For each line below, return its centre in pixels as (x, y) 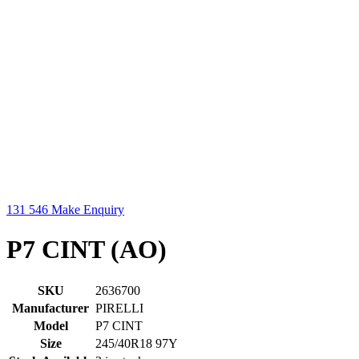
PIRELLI (119, 309)
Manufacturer (50, 309)
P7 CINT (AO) (87, 249)
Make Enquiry (88, 210)
